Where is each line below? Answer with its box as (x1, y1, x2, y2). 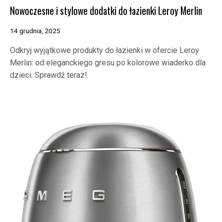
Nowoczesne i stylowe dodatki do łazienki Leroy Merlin (10, 3, 202, 18)
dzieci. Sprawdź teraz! (10, 70, 87, 80)
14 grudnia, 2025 (10, 27, 60, 35)
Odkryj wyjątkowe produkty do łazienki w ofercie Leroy (10, 46, 199, 55)
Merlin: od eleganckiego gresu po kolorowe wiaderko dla (10, 58, 206, 68)
